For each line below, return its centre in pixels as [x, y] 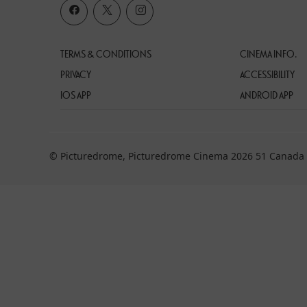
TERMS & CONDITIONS [106, 54]
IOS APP [76, 96]
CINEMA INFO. [269, 54]
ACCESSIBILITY [268, 75]
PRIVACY [76, 75]
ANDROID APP [267, 96]
